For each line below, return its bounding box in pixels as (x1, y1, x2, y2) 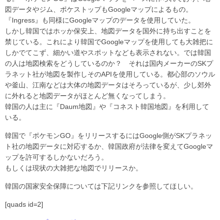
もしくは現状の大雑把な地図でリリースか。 (5, 164, 142, 172)
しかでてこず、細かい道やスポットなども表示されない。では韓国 (5, 49, 211, 57)
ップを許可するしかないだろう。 (5, 153, 108, 162)
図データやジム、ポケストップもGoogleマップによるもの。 (5, 5, 192, 14)
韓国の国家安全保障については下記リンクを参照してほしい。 (5, 182, 197, 191)
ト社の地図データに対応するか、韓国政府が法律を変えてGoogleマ (5, 142, 213, 151)
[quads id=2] (5, 200, 43, 209)
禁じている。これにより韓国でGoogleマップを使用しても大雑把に (5, 38, 213, 46)
